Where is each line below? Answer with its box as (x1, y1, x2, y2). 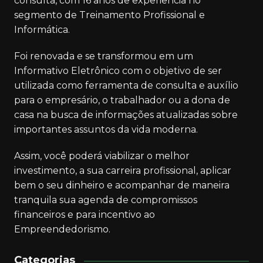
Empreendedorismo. (14, 224, 110, 235)
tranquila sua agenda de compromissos (14, 194, 197, 206)
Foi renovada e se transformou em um (14, 50, 193, 62)
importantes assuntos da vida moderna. (14, 124, 198, 136)
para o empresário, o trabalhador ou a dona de (14, 95, 230, 106)
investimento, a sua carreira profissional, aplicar (14, 165, 231, 177)
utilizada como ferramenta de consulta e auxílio (14, 80, 238, 92)
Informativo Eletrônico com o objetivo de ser (14, 65, 222, 77)
